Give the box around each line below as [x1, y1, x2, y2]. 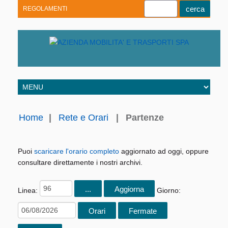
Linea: [18, 186, 40, 195]
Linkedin [46, 54, 73, 63]
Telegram [64, 54, 94, 63]
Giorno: [155, 186, 183, 195]
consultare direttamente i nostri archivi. [18, 158, 142, 167]
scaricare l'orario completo [34, 147, 119, 156]
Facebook [81, 54, 113, 63]
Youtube [28, 54, 54, 63]
